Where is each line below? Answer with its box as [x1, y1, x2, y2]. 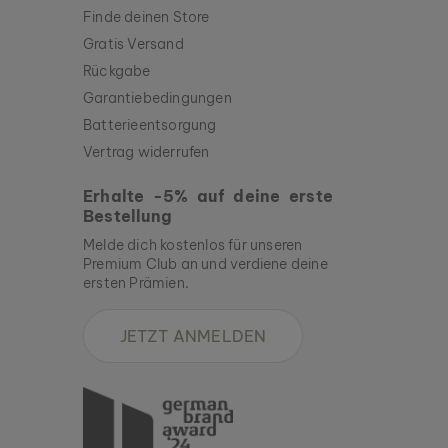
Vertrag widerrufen [83, 142, 210, 161]
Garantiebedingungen [83, 88, 232, 107]
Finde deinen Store [83, 7, 210, 26]
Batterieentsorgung [83, 115, 217, 134]
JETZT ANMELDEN [119, 325, 267, 346]
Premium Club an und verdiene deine [83, 254, 328, 273]
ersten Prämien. [83, 273, 189, 292]
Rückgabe [83, 61, 151, 80]
